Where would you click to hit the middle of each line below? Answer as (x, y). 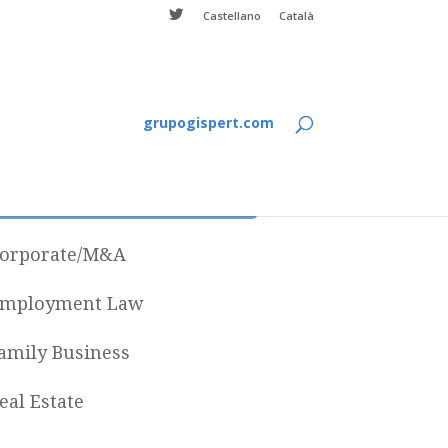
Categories (123, 194)
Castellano (231, 15)
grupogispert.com (208, 122)
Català (296, 15)
